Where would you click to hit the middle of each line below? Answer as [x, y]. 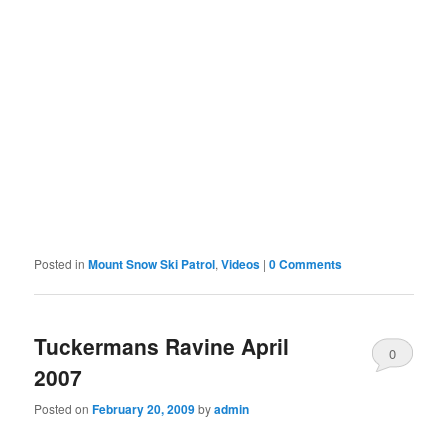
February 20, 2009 [144, 408]
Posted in [60, 263]
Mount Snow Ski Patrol [152, 264]
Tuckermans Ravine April [162, 346]
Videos [241, 264]
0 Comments [306, 264]
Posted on [63, 408]
